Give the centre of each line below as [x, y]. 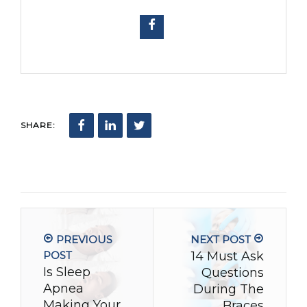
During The [229, 290]
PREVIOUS [83, 240]
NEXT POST [222, 240]
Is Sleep [67, 272]
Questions [233, 273]
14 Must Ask [228, 257]
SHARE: [38, 125]
